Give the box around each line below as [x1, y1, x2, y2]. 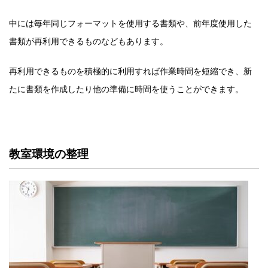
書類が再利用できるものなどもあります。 [9, 35, 168, 46]
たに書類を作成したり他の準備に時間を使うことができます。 [9, 83, 243, 94]
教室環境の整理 [9, 147, 89, 161]
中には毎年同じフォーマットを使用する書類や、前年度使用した [9, 17, 252, 28]
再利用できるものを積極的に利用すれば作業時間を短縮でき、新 [9, 65, 252, 76]
